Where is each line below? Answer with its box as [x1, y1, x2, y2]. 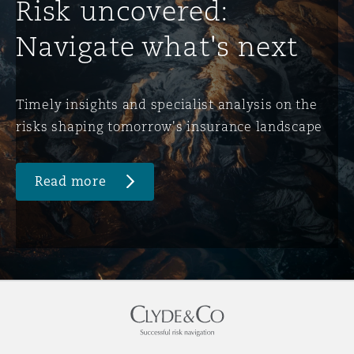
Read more [35, 172, 107, 190]
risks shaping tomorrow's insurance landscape [16, 118, 323, 134]
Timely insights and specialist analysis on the [16, 96, 318, 112]
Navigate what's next [16, 28, 299, 63]
